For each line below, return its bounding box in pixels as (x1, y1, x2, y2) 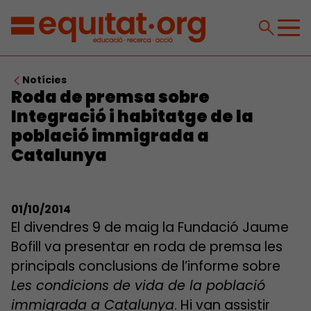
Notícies (22, 73, 67, 87)
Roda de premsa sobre (11, 85, 210, 108)
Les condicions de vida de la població (11, 276, 265, 295)
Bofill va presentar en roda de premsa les (11, 237, 283, 256)
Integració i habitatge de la (11, 105, 253, 128)
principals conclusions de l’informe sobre (11, 257, 280, 276)
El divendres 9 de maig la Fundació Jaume (11, 218, 289, 237)
